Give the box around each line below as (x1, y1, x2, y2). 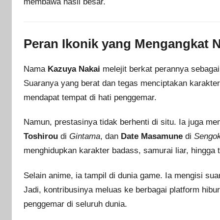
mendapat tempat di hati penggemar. (24, 93, 157, 103)
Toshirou (24, 132, 58, 141)
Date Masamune (121, 132, 183, 141)
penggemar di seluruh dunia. (24, 199, 127, 209)
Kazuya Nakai (48, 64, 100, 74)
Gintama (69, 132, 100, 141)
